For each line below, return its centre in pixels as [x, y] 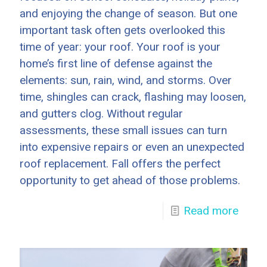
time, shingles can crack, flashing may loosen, [133, 97]
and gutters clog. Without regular [101, 113]
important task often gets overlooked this [122, 30]
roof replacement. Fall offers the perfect [120, 163]
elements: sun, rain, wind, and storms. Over [126, 80]
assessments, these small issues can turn [123, 130]
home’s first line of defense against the [116, 63]
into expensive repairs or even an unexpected [132, 147]
